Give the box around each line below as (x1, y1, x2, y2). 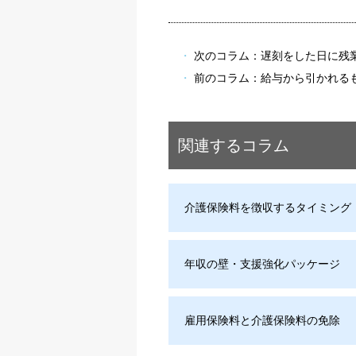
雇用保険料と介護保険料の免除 (184, 313, 340, 327)
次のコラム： (194, 48, 261, 62)
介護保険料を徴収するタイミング (184, 200, 351, 214)
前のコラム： (194, 71, 261, 84)
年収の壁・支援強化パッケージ (184, 257, 340, 270)
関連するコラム (178, 136, 289, 154)
